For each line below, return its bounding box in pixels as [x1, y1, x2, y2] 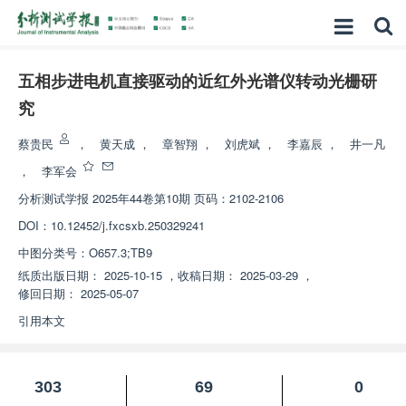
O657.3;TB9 [89, 244, 152, 261]
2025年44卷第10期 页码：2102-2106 [92, 189, 284, 207]
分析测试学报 [18, 189, 89, 207]
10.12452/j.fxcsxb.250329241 [51, 217, 205, 234]
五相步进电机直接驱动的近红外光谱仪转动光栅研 [18, 72, 377, 91]
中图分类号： [18, 244, 89, 261]
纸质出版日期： [18, 266, 101, 284]
